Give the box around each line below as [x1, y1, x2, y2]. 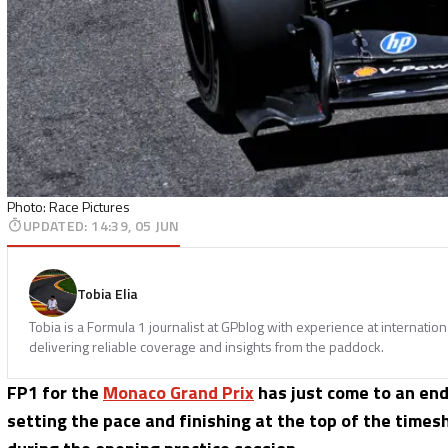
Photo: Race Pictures [7, 195, 130, 217]
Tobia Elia [77, 282, 138, 304]
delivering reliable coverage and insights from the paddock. [29, 335, 384, 357]
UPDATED [23, 214, 85, 236]
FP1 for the [7, 378, 103, 406]
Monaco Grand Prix [103, 378, 254, 406]
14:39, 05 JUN [91, 214, 180, 236]
